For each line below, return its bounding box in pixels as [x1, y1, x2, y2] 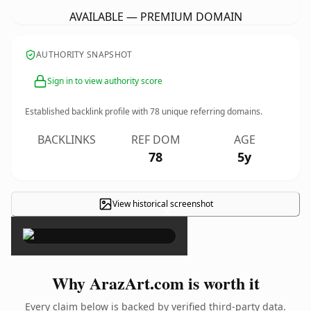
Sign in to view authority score [47, 75, 162, 87]
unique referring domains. [160, 106, 262, 117]
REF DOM [131, 132, 180, 147]
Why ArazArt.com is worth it [51, 271, 260, 295]
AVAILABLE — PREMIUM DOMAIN [69, 9, 242, 24]
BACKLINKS [37, 132, 96, 147]
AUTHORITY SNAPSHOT [36, 49, 133, 60]
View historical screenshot [112, 198, 213, 210]
